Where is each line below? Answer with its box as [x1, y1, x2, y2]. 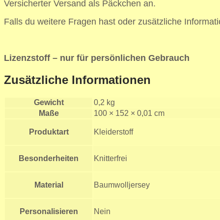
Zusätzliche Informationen [4, 73, 151, 86]
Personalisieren [19, 207, 78, 216]
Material [34, 180, 63, 189]
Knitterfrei [94, 154, 127, 163]
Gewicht [33, 98, 64, 107]
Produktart [28, 127, 69, 136]
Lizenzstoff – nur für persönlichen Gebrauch [4, 53, 190, 63]
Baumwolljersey [94, 180, 150, 189]
